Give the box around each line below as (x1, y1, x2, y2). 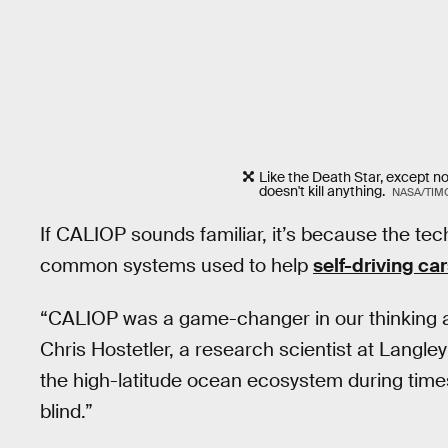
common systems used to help (40, 253, 313, 279)
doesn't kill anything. (259, 181, 389, 200)
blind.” (40, 398, 93, 424)
